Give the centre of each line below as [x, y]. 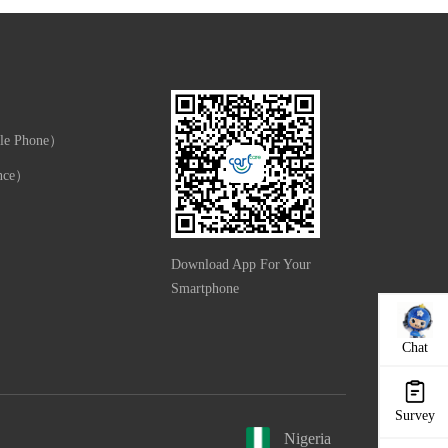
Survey [415, 415]
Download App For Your [240, 264]
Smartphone [204, 288]
